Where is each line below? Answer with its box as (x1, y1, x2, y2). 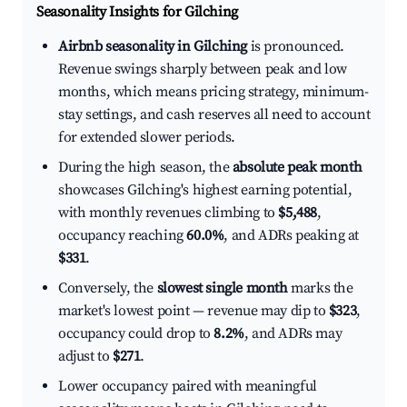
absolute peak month (232, 158, 362, 177)
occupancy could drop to (58, 324, 214, 343)
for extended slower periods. (58, 128, 235, 147)
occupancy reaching (58, 226, 187, 245)
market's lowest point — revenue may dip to (58, 302, 329, 321)
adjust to (58, 347, 113, 366)
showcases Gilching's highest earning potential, (58, 181, 352, 200)
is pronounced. (247, 37, 344, 56)
